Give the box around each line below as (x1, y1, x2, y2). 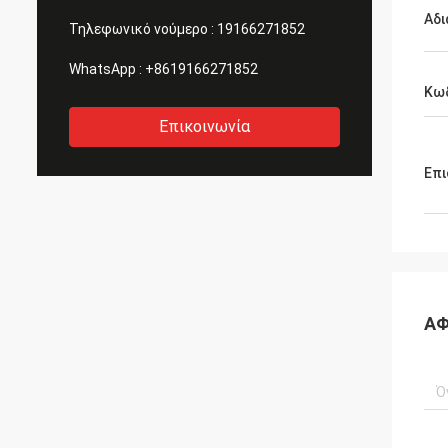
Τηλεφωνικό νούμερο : (69, 21, 214, 37)
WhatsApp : (69, 61, 142, 77)
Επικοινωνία (159, 117, 250, 136)
